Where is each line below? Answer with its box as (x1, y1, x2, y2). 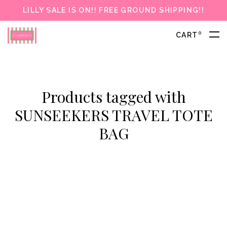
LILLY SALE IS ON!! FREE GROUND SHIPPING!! (22, 6, 205, 14)
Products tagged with (41, 87, 186, 107)
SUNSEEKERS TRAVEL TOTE (14, 105, 213, 125)
